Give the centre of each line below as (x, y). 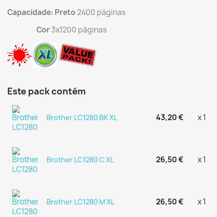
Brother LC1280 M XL (80, 202)
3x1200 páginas (78, 30)
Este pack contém (46, 91)
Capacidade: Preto (41, 12)
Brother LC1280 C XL (80, 160)
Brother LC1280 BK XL (82, 118)
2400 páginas (101, 12)
